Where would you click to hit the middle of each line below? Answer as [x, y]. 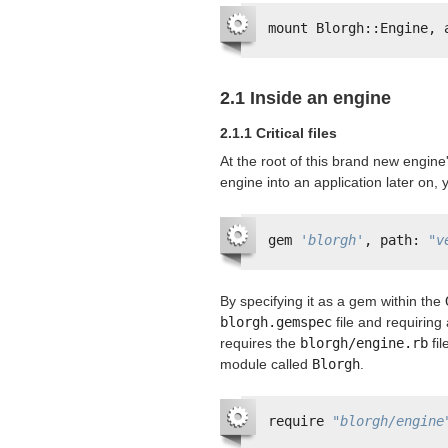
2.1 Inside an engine [305, 98]
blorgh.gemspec [276, 321]
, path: [396, 239]
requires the [260, 342]
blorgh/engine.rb [364, 342]
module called [266, 363]
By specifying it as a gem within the [332, 300]
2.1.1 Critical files [278, 133]
